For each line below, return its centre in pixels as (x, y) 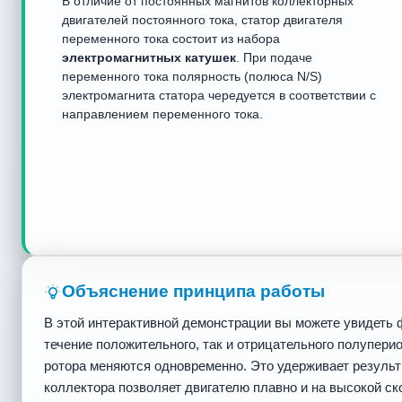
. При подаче (274, 57)
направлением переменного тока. (162, 114)
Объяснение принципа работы (193, 291)
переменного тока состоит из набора (171, 39)
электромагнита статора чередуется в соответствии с (219, 95)
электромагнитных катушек (149, 57)
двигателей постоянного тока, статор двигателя (202, 20)
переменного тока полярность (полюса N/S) (192, 76)
